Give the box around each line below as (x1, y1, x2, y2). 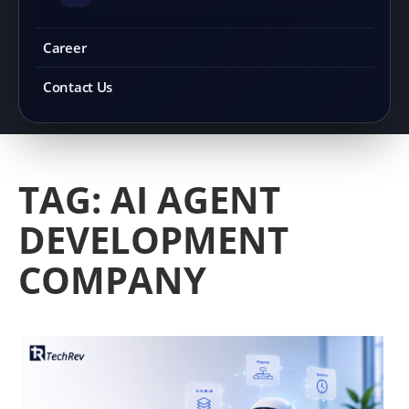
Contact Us (43, 78, 112, 96)
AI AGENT (110, 174, 280, 225)
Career (43, 38, 87, 57)
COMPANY (18, 255, 206, 305)
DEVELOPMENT (18, 215, 288, 265)
